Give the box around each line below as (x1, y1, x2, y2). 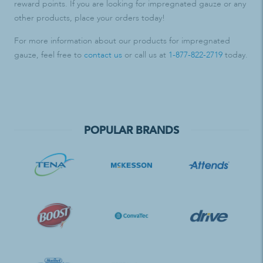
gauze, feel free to (14, 50, 84, 59)
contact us (84, 50, 122, 59)
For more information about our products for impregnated (14, 36, 230, 45)
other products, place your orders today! (14, 14, 165, 22)
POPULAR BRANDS (84, 123, 179, 137)
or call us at (122, 50, 168, 59)
